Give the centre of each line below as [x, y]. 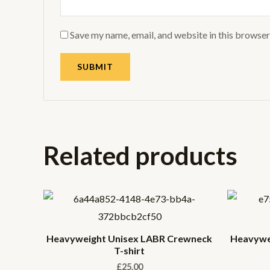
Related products [140, 156]
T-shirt [129, 250]
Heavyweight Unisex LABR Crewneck [129, 238]
